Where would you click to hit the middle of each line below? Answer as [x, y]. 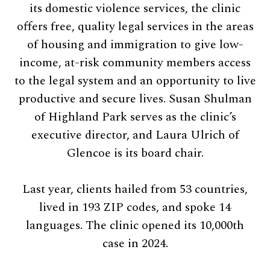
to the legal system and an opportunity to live [135, 80]
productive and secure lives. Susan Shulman [135, 99]
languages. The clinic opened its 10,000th [135, 225]
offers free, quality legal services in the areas [135, 26]
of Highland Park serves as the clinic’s [135, 117]
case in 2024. [135, 243]
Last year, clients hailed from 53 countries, [135, 189]
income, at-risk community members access [135, 62]
